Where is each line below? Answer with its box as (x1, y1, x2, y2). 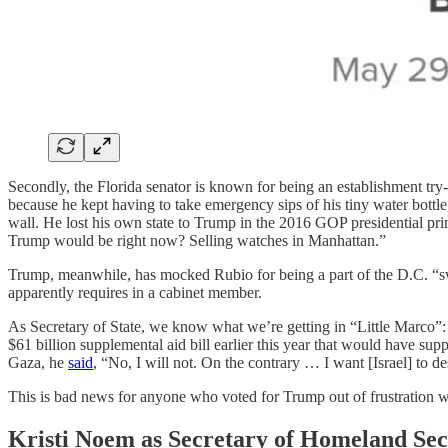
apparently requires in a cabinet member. (8, 284, 262, 302)
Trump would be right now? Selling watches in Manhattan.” (8, 232, 386, 250)
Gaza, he (8, 354, 68, 372)
